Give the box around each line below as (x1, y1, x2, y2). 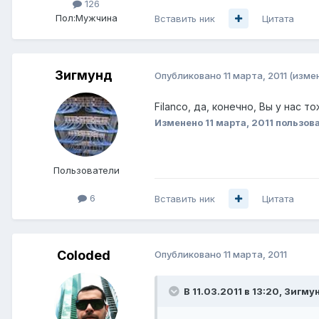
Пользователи (53, 164, 120, 176)
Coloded (56, 247, 110, 263)
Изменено (155, 116, 205, 128)
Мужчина (75, 11, 117, 23)
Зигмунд (54, 67, 113, 83)
